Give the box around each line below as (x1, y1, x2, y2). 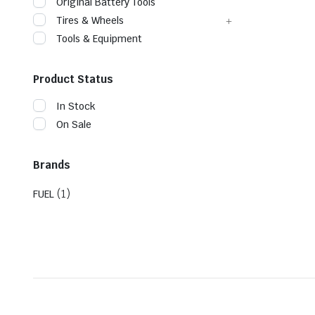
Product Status (33, 72, 113, 86)
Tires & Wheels (56, 14, 124, 27)
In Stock (56, 100, 96, 112)
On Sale (56, 118, 91, 131)
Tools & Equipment (56, 32, 142, 45)
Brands (33, 158, 70, 172)
